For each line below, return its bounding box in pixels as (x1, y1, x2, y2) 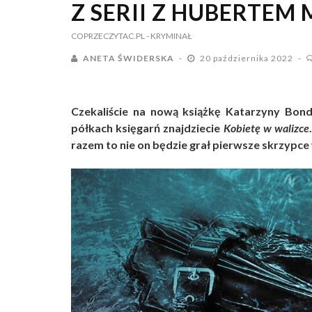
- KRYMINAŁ (146, 31, 192, 41)
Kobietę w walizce (223, 121, 310, 134)
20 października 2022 (200, 53, 295, 63)
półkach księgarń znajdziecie (71, 121, 224, 134)
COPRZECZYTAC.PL (71, 31, 145, 41)
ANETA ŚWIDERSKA (83, 53, 174, 63)
